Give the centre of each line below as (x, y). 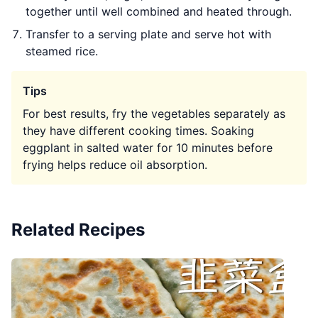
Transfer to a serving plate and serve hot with (148, 34)
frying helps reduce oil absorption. (115, 165)
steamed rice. (62, 51)
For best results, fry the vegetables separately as (154, 114)
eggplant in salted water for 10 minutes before (148, 148)
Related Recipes (78, 230)
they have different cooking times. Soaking (138, 131)
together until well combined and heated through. (159, 11)
